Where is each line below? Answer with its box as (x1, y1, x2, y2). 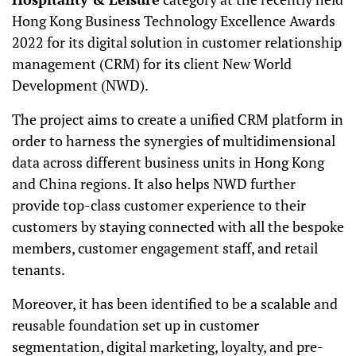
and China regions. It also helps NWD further (12, 174, 296, 193)
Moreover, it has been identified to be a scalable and (12, 294, 338, 313)
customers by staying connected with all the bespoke (12, 217, 344, 236)
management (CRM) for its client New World (12, 54, 292, 73)
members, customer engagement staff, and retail (12, 238, 318, 257)
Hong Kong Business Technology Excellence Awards (12, 11, 335, 30)
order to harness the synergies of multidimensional (12, 131, 335, 150)
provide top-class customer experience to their (12, 195, 306, 215)
